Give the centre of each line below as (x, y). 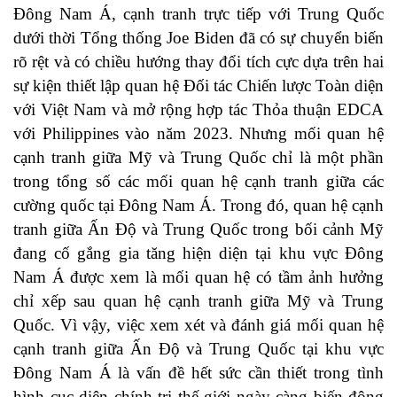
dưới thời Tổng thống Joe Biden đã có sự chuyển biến (198, 37)
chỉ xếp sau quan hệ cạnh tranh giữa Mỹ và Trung (198, 300)
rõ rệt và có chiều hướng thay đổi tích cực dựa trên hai (198, 61)
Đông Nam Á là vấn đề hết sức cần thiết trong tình (198, 372)
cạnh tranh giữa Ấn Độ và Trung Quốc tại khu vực (198, 348)
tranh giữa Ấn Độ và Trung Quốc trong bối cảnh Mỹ (198, 229)
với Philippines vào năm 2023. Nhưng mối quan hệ (198, 133)
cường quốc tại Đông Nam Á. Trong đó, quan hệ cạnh (198, 205)
